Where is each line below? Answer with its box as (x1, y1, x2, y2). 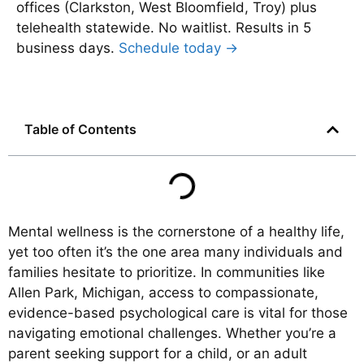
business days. (16, 39, 119, 56)
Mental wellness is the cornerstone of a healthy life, (8, 223, 344, 240)
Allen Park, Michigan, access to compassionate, (8, 284, 318, 301)
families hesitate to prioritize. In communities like (8, 264, 325, 281)
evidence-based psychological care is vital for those (8, 305, 348, 322)
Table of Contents (24, 121, 136, 138)
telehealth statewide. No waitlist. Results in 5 (16, 19, 311, 36)
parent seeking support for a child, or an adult (8, 345, 307, 362)
